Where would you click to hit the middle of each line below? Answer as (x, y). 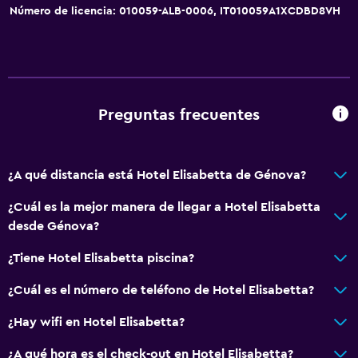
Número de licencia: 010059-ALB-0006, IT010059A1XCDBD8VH (175, 11)
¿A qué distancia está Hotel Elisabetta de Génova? (157, 175)
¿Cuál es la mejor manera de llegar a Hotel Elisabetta (164, 207)
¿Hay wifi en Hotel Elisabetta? (96, 322)
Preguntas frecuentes (179, 115)
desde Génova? (54, 226)
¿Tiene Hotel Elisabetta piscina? (101, 258)
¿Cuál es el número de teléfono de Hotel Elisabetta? (161, 290)
